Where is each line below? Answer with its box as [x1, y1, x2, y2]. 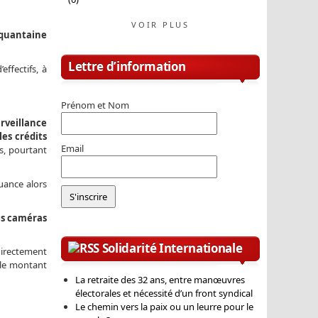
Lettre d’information [68, 58, 186, 75]
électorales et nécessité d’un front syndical [75, 286, 253, 300]
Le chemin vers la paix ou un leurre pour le [75, 300, 253, 313]
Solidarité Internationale [102, 239, 243, 256]
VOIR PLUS [131, 19, 190, 31]
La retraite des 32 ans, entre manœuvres [75, 273, 245, 286]
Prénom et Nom [61, 99, 129, 112]
